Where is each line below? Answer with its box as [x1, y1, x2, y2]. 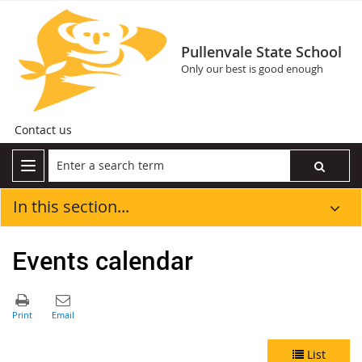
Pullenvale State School [181, 42, 342, 61]
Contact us [15, 122, 72, 137]
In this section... [13, 196, 129, 217]
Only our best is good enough [181, 61, 323, 76]
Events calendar [12, 242, 193, 277]
